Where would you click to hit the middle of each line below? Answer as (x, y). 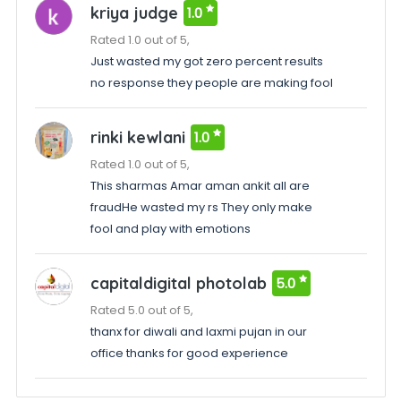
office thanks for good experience (189, 353)
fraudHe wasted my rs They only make (201, 207)
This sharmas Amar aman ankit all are (200, 186)
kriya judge (134, 13)
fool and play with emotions (170, 229)
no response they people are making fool (211, 83)
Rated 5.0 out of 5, (141, 310)
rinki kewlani (137, 137)
